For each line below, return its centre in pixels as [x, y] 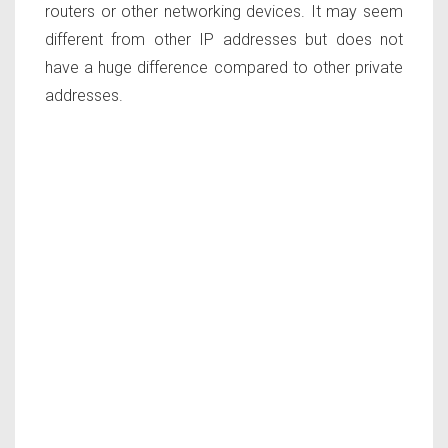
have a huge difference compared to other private [224, 68]
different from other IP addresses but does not [224, 40]
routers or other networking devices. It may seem [224, 12]
